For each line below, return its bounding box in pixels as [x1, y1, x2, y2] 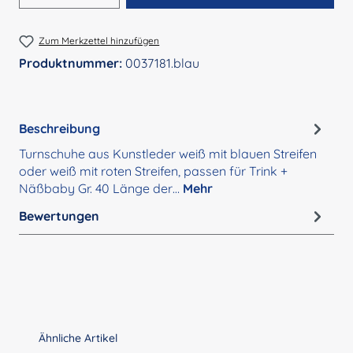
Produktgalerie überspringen [18, 330, 169, 345]
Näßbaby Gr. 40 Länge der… [19, 180, 183, 197]
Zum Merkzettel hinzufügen [39, 34, 160, 46]
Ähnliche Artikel [39, 331, 117, 346]
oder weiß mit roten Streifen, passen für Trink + [19, 163, 288, 180]
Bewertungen [19, 207, 99, 224]
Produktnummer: [19, 55, 125, 72]
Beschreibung [19, 120, 100, 136]
